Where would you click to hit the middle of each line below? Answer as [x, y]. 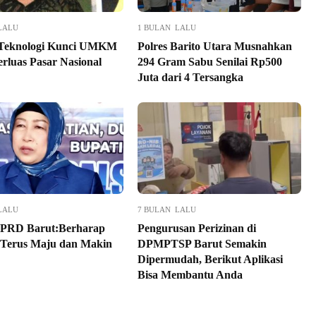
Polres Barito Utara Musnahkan [214, 46]
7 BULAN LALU [166, 209]
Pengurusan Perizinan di [196, 228]
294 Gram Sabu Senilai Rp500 [209, 61]
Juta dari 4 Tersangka [190, 77]
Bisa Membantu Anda [190, 274]
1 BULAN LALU [166, 27]
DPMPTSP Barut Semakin [202, 243]
